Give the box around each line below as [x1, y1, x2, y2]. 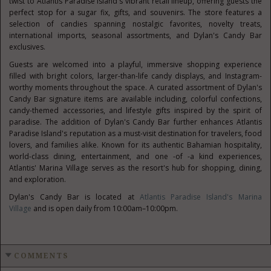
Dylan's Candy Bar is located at [9, 192, 140, 202]
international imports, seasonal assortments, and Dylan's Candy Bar [9, 30, 262, 41]
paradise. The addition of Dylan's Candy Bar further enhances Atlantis [9, 117, 262, 127]
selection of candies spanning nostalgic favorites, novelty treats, [9, 19, 262, 29]
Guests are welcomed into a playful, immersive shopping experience [9, 59, 262, 70]
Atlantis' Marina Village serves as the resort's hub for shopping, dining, [9, 163, 262, 173]
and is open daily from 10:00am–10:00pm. [31, 203, 178, 214]
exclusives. [9, 42, 46, 52]
